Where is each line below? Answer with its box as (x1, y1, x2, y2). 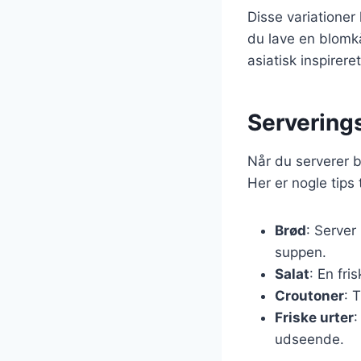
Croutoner (275, 287, 344, 304)
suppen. (275, 243, 326, 260)
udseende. (275, 330, 344, 347)
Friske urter (275, 309, 354, 326)
